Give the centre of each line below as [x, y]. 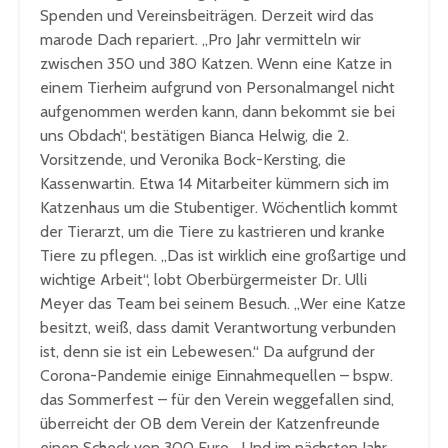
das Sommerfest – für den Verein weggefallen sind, [217, 400]
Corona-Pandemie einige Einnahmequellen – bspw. [216, 376]
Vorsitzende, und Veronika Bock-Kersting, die [193, 160]
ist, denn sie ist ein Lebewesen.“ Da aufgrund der [207, 352]
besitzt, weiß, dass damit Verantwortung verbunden [218, 328]
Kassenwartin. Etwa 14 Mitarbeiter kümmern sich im [214, 184]
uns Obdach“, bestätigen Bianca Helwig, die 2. [194, 136]
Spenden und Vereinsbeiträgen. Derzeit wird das [207, 16]
